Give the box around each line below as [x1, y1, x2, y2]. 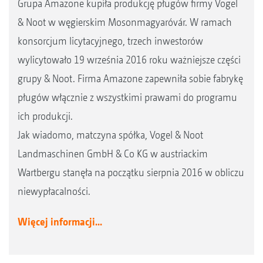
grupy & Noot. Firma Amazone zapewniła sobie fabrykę [18, 72, 243, 85]
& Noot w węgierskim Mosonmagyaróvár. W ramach [18, 15, 232, 28]
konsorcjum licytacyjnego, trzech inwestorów [18, 34, 203, 47]
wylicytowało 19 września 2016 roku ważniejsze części [18, 53, 241, 66]
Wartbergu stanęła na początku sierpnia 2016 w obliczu [18, 166, 244, 178]
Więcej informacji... [18, 215, 102, 228]
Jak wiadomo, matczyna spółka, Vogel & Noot [18, 128, 203, 141]
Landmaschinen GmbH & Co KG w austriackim [18, 147, 208, 160]
